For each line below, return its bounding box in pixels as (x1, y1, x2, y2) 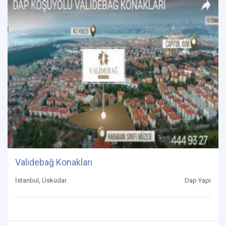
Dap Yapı (185, 176, 211, 184)
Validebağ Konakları (15, 156, 92, 167)
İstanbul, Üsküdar (15, 176, 67, 184)
